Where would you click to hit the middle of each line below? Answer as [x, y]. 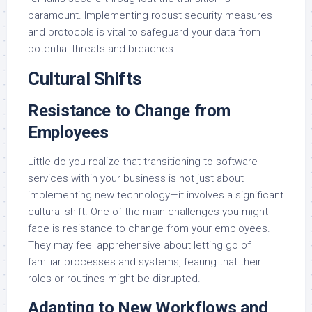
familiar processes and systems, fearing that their [145, 262]
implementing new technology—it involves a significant [156, 195]
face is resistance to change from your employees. [149, 228]
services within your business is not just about [136, 178]
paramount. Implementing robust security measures [150, 15]
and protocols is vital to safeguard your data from [144, 32]
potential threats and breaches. [102, 48]
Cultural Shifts [85, 78]
